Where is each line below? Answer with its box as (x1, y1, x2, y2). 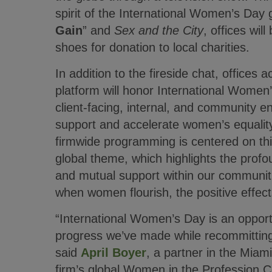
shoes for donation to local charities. (55, 41, 250, 54)
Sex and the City (114, 24, 203, 37)
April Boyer (80, 246, 146, 259)
